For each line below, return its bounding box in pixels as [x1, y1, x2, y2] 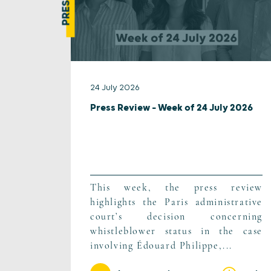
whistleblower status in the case [90, 225, 263, 238]
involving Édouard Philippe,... [90, 240, 233, 252]
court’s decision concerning [90, 211, 263, 223]
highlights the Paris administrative [90, 196, 263, 209]
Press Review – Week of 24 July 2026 [90, 102, 253, 114]
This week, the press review [90, 181, 263, 194]
